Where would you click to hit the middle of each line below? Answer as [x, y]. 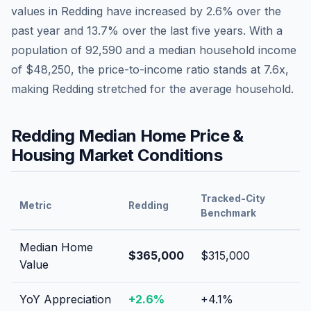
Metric [35, 205]
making [32, 89]
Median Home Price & [159, 135]
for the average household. [220, 89]
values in [36, 11]
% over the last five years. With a [195, 30]
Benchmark [228, 213]
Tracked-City [233, 198]
